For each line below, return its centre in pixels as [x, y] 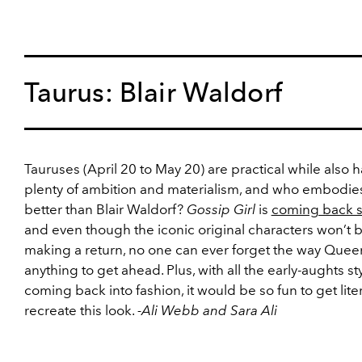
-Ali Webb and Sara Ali [207, 311]
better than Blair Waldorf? [105, 210]
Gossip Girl [221, 210]
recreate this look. [80, 311]
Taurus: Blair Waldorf [153, 93]
